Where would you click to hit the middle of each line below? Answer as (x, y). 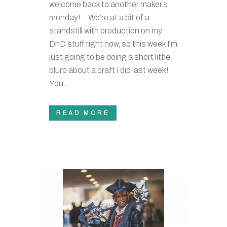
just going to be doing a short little (110, 57)
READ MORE (83, 113)
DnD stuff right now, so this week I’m (113, 44)
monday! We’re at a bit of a (99, 17)
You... (59, 83)
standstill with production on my (106, 30)
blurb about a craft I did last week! (112, 70)
